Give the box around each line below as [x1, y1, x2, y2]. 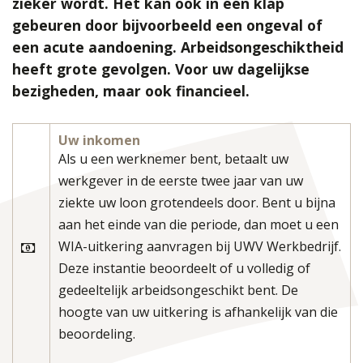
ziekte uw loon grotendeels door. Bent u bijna [58, 194, 335, 212]
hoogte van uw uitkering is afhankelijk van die [58, 303, 338, 322]
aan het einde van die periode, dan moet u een [58, 216, 339, 234]
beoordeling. [58, 325, 135, 344]
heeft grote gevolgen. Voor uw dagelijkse [12, 58, 310, 79]
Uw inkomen [58, 131, 140, 150]
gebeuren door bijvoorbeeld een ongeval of [12, 15, 322, 35]
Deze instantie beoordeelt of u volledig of [58, 259, 310, 278]
